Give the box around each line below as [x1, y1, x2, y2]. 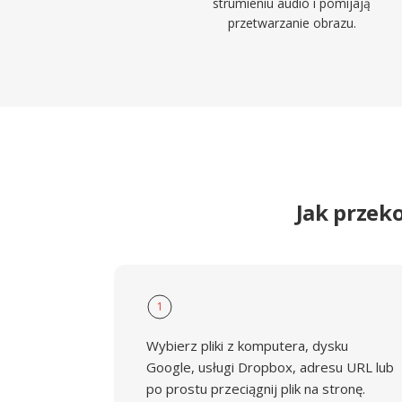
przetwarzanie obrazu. [227, 14, 356, 31]
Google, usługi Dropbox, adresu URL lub [146, 358, 394, 376]
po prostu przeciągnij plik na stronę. [146, 380, 365, 398]
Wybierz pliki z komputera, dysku [146, 336, 348, 354]
